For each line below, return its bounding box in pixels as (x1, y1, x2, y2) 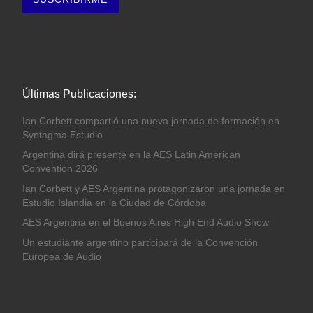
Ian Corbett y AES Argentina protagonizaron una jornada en (22, 183, 285, 194)
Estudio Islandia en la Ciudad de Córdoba (22, 197, 206, 208)
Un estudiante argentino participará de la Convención (22, 237, 258, 248)
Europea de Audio (22, 251, 101, 262)
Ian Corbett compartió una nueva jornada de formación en (22, 115, 279, 126)
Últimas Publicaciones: (22, 87, 136, 100)
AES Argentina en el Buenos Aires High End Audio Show (22, 217, 269, 228)
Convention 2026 (22, 163, 98, 175)
